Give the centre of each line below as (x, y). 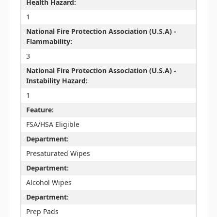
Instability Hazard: (57, 81)
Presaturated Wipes (58, 154)
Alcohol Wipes (49, 183)
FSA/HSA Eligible (53, 124)
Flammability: (49, 42)
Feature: (40, 110)
